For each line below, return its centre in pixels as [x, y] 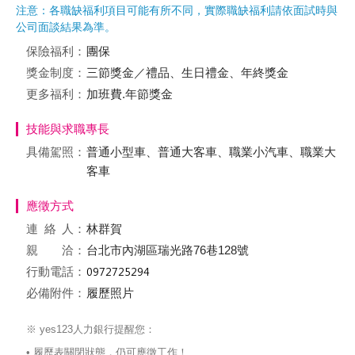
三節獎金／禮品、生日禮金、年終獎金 [187, 73]
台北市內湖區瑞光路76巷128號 [168, 250]
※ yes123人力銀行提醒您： [91, 329]
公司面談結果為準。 [66, 27]
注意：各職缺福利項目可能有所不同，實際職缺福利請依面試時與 [177, 10]
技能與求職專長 [68, 129]
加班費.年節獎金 [130, 94]
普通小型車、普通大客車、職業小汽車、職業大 [211, 152]
